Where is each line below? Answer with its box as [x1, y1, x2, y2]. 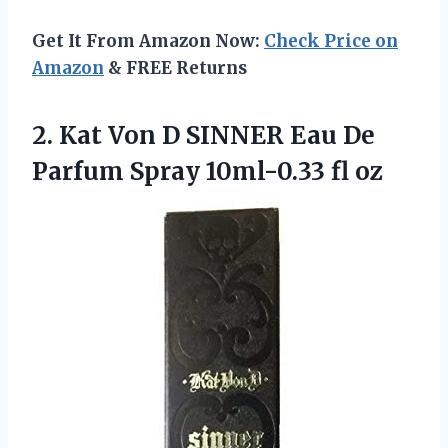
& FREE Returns [104, 57, 247, 80]
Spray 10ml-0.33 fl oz [130, 156, 383, 188]
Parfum [32, 156, 130, 188]
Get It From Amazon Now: [32, 30, 264, 53]
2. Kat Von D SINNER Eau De [32, 120, 375, 152]
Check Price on [264, 30, 398, 53]
